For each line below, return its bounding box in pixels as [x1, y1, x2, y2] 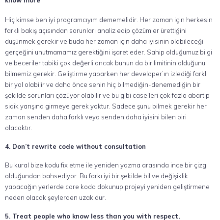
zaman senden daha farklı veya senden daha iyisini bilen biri [5, 113, 187, 121]
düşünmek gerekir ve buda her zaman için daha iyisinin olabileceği [5, 37, 203, 45]
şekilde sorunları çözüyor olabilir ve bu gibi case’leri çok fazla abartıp [5, 91, 210, 99]
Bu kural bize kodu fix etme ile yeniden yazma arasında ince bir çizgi [5, 161, 208, 169]
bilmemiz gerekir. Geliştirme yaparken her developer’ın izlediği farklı [5, 70, 208, 78]
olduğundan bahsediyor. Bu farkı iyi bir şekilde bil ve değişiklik [5, 172, 188, 180]
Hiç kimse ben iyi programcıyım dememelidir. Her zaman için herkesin [5, 16, 213, 24]
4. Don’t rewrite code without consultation [5, 142, 146, 150]
